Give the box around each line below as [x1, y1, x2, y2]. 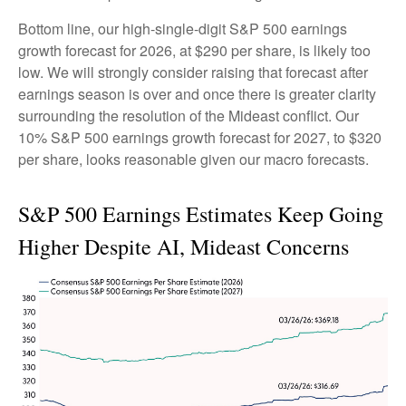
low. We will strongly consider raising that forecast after [18, 61, 368, 82]
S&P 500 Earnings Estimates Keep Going [18, 198, 383, 228]
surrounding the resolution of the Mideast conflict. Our [18, 104, 359, 126]
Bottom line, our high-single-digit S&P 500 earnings [18, 17, 347, 39]
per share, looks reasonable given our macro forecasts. [18, 148, 369, 169]
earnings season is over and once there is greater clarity [18, 82, 376, 104]
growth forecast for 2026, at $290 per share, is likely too [18, 39, 371, 61]
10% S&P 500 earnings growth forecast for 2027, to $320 [18, 126, 382, 148]
